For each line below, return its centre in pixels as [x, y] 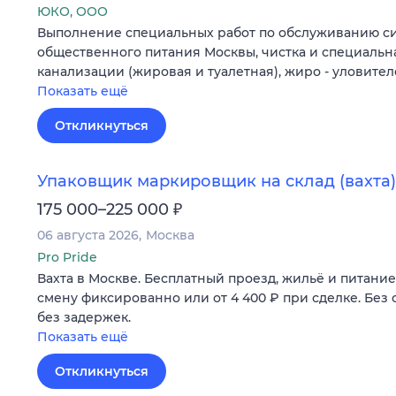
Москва [170, 236]
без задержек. [84, 318]
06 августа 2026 [88, 236]
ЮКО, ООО [72, 12]
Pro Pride [67, 258]
